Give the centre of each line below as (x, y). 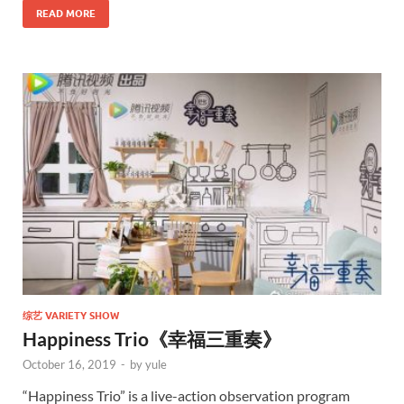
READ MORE (66, 14)
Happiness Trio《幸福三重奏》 (152, 339)
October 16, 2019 (69, 365)
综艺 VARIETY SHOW (71, 316)
